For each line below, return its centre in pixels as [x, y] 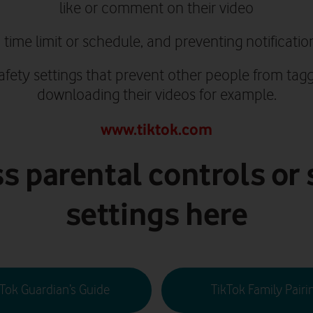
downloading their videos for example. [156, 95]
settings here [156, 213]
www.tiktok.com [156, 129]
